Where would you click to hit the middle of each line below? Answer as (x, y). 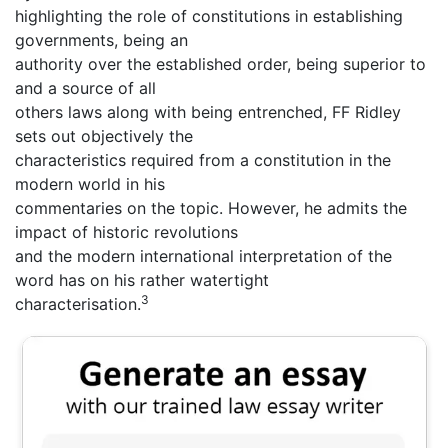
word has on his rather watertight (142, 280)
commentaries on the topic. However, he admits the (211, 208)
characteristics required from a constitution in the (203, 160)
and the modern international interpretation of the (203, 256)
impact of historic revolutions (126, 232)
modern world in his (90, 184)
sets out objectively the (104, 136)
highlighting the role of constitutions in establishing (209, 16)
